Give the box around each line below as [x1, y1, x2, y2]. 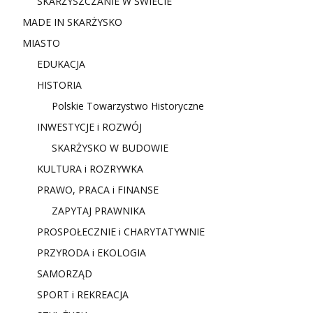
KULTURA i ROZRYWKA [37, 161, 143, 175]
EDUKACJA [37, 57, 85, 71]
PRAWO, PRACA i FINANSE [37, 182, 159, 196]
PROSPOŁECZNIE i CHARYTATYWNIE [37, 224, 205, 238]
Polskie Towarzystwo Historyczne [52, 99, 204, 112]
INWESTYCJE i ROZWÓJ [37, 119, 142, 133]
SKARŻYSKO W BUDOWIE [52, 140, 168, 154]
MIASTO [22, 36, 60, 50]
